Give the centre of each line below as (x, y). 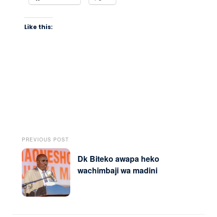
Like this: (39, 27)
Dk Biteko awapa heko (118, 158)
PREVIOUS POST (45, 139)
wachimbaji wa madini (117, 170)
